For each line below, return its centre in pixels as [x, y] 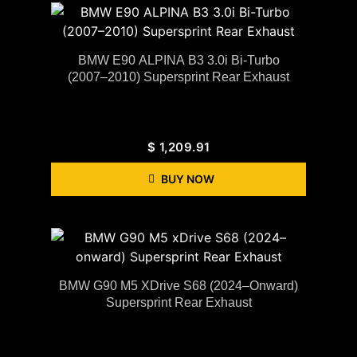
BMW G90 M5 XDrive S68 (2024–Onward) [178, 285]
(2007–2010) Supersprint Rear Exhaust [178, 76]
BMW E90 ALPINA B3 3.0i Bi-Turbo [178, 60]
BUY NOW [187, 178]
